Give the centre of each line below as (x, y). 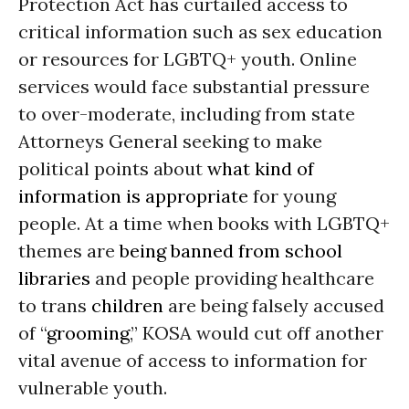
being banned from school (229, 251)
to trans (55, 305)
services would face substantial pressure (194, 86)
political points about (113, 168)
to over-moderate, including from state (187, 114)
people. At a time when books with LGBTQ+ (204, 223)
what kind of (261, 168)
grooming (88, 333)
